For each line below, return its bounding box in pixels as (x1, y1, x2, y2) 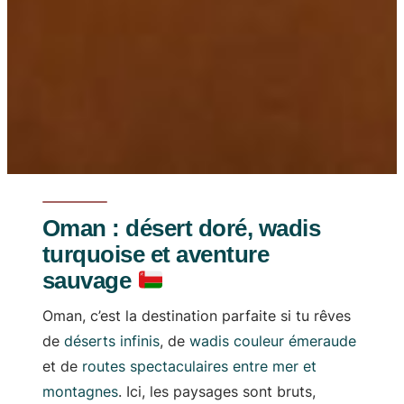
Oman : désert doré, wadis (42, 214, 320, 242)
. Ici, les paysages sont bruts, (118, 381, 316, 400)
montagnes (42, 381, 118, 400)
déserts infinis (64, 331, 160, 350)
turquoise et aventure (42, 240, 270, 268)
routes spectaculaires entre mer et (82, 356, 317, 375)
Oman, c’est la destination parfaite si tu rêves (42, 306, 351, 325)
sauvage (42, 266, 137, 294)
